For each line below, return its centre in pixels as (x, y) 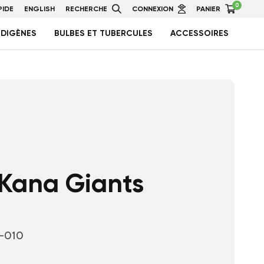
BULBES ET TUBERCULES (103, 33)
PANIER (208, 9)
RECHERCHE (86, 9)
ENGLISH (39, 9)
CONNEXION (152, 9)
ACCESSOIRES (199, 33)
